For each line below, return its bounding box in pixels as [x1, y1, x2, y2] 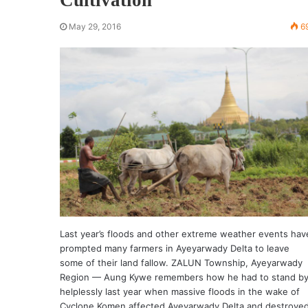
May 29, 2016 [69, 21, 121, 32]
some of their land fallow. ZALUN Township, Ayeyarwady [60, 256, 302, 268]
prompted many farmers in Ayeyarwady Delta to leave [60, 242, 289, 254]
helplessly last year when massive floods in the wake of [60, 285, 300, 297]
